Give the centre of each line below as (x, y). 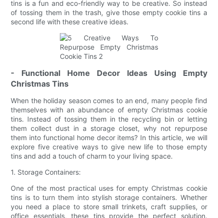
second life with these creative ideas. (70, 21)
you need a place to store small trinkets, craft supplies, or (109, 206)
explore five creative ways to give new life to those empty (109, 146)
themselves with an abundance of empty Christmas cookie (109, 109)
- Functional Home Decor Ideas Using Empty (109, 73)
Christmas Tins (40, 83)
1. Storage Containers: (46, 172)
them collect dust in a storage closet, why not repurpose (109, 128)
